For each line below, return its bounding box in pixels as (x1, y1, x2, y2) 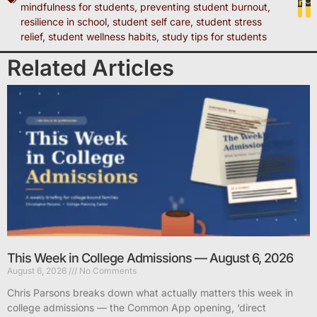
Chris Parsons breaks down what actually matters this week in (7, 287, 293, 299)
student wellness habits (48, 30, 156, 42)
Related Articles (7, 54, 174, 81)
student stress (196, 15, 262, 28)
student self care (113, 15, 190, 28)
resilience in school (21, 15, 107, 28)
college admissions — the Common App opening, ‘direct (7, 301, 266, 314)
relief (21, 30, 42, 42)
